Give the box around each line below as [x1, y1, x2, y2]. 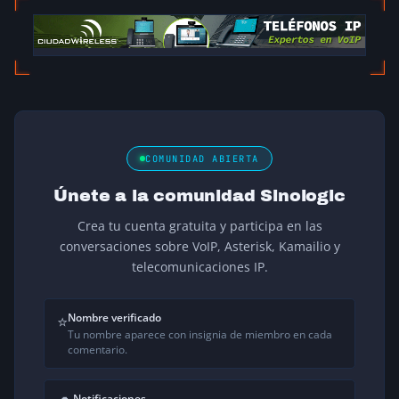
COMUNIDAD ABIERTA [145, 152, 259, 166]
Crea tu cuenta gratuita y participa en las [77, 217, 322, 235]
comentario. [68, 343, 127, 357]
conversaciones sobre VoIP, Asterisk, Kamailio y [59, 238, 340, 256]
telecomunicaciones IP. [131, 258, 268, 276]
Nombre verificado [68, 310, 161, 326]
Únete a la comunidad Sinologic [53, 186, 346, 206]
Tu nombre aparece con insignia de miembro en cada [68, 328, 332, 342]
